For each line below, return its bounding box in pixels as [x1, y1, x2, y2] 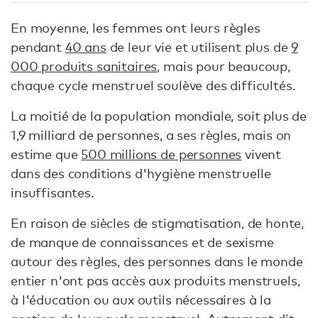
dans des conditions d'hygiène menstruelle [11, 165, 271, 181]
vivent [241, 146, 282, 162]
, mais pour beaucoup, [157, 58, 290, 74]
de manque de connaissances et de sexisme [11, 234, 274, 250]
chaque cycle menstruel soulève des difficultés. [11, 77, 296, 93]
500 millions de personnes [81, 146, 242, 162]
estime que [11, 146, 82, 162]
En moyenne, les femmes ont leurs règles [11, 20, 261, 35]
